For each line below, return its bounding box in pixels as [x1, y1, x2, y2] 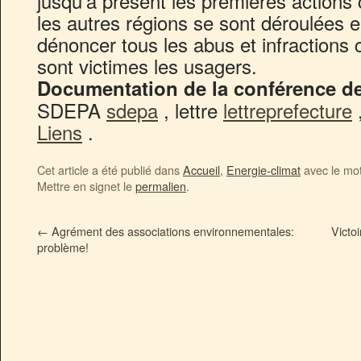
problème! [37, 239, 89, 256]
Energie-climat [226, 161, 301, 179]
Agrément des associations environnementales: [48, 222, 294, 240]
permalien [135, 177, 186, 195]
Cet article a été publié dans [37, 161, 183, 179]
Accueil [183, 161, 220, 179]
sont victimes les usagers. [37, 52, 257, 81]
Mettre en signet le [37, 177, 135, 195]
